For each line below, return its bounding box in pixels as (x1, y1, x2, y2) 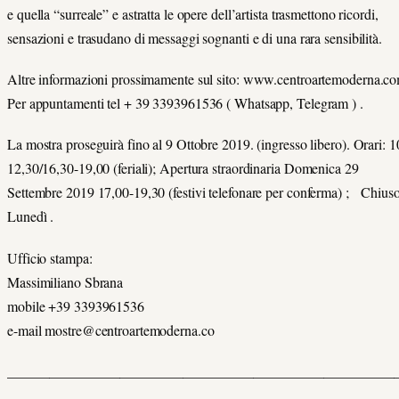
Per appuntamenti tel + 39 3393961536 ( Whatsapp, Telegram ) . (7, 94, 363, 113)
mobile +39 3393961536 (7, 296, 144, 315)
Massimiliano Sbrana (7, 272, 124, 291)
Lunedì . (7, 207, 54, 226)
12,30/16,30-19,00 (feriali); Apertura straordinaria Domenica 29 (7, 159, 359, 178)
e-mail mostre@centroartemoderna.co (7, 320, 215, 339)
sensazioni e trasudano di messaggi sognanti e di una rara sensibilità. (7, 28, 382, 47)
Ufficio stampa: (7, 248, 93, 267)
